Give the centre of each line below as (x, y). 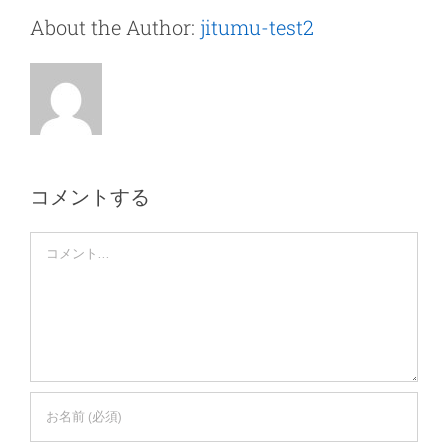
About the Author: (115, 26)
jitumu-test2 (257, 26)
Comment (61, 243)
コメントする (90, 195)
